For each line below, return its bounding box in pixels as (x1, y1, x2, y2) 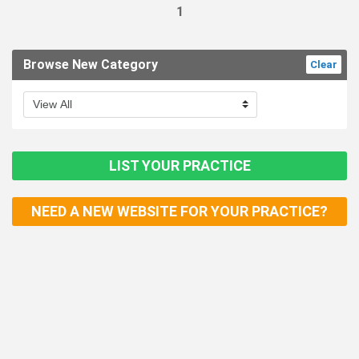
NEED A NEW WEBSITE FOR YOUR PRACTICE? (31, 203, 328, 220)
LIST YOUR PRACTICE (108, 157, 251, 175)
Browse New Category (23, 56, 158, 72)
